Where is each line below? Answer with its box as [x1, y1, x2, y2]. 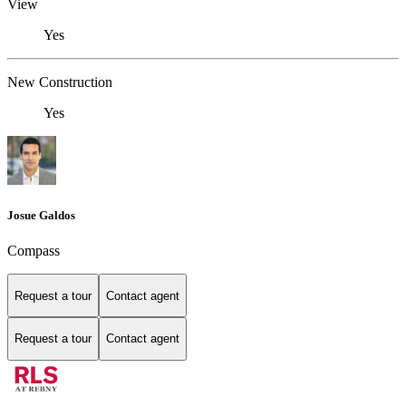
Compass [7, 243, 60, 259]
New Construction [7, 74, 112, 91]
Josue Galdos [7, 208, 75, 223]
